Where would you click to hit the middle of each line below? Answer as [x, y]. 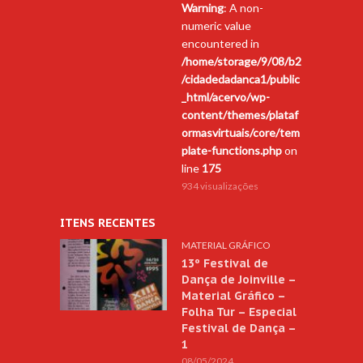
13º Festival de [225, 264]
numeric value [216, 26]
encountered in [220, 44]
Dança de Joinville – [239, 280]
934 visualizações [220, 186]
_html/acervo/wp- [226, 97]
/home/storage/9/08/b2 [241, 62]
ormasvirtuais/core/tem [241, 133]
